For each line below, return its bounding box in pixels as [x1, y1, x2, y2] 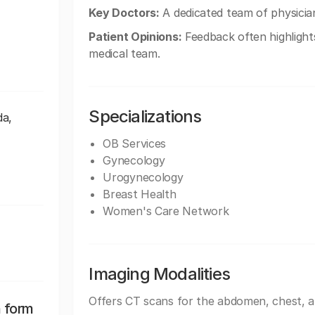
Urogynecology [103, 170, 184, 184]
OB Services [103, 136, 167, 150]
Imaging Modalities [89, 264, 230, 284]
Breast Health [103, 187, 176, 201]
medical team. [89, 46, 160, 60]
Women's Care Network [103, 204, 229, 218]
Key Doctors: [89, 6, 160, 20]
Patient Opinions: [89, 30, 182, 44]
